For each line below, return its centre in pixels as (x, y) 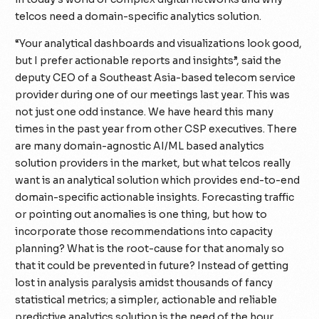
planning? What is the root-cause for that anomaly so (150, 248)
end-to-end (270, 180)
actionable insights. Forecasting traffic (197, 197)
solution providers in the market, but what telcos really (153, 163)
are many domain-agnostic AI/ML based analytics (140, 146)
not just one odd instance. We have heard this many (145, 111)
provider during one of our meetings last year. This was (153, 94)
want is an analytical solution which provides (128, 180)
